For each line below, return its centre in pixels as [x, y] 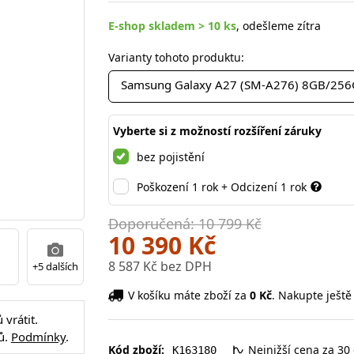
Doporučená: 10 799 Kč [185, 223]
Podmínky [38, 337]
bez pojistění [170, 156]
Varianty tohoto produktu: [176, 57]
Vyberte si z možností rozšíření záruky [217, 130]
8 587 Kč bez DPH [160, 266]
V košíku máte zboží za [188, 295]
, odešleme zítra [278, 25]
